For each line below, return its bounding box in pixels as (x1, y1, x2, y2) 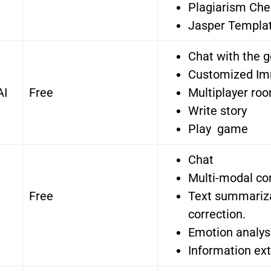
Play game (188, 122, 248, 137)
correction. (188, 207, 246, 222)
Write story (188, 103, 247, 119)
